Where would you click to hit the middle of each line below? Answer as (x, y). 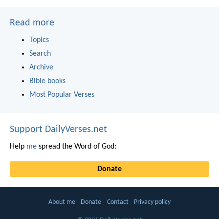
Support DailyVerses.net (58, 130)
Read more (32, 23)
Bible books (47, 81)
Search (40, 54)
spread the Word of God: (77, 147)
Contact (118, 202)
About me (62, 202)
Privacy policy (152, 202)
